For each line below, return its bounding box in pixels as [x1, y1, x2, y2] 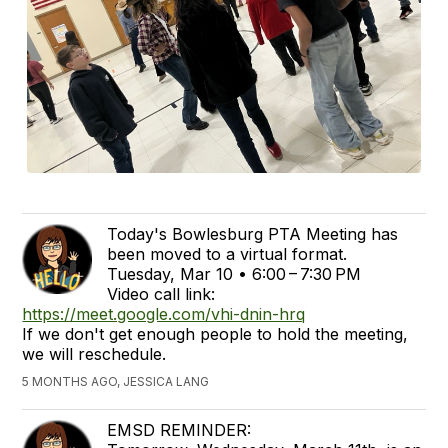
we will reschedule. [22, 343, 167, 364]
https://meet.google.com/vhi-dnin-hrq [22, 303, 306, 324]
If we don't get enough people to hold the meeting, [22, 323, 409, 344]
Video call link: [107, 283, 216, 304]
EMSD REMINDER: [107, 419, 252, 440]
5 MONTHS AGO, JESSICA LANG [22, 373, 210, 389]
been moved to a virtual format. [107, 243, 348, 264]
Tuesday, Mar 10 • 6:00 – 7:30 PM [107, 263, 362, 284]
